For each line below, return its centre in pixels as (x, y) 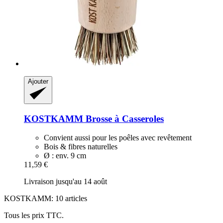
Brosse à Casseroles (123, 118)
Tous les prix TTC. (34, 216)
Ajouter (38, 81)
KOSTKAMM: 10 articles (46, 199)
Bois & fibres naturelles (81, 147)
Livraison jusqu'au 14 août (65, 182)
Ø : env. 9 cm (65, 156)
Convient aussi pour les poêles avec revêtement (118, 138)
